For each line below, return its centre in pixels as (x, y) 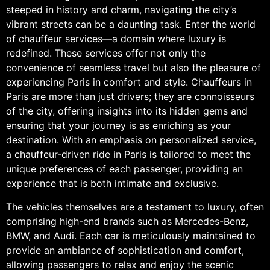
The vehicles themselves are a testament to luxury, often (135, 206)
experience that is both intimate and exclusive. (112, 184)
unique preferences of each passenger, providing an (124, 169)
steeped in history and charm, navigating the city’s (121, 10)
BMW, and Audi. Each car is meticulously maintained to (131, 235)
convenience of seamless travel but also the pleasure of (133, 68)
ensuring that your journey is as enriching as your (118, 126)
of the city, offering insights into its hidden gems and (127, 111)
